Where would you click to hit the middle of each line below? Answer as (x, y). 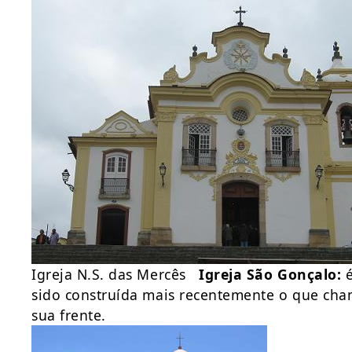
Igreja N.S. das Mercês (115, 274)
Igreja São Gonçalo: (270, 274)
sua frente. (69, 315)
